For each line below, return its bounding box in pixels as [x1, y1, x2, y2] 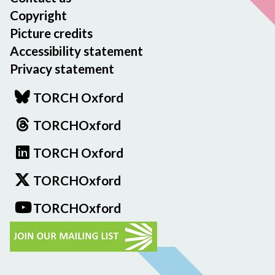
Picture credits [10, 25, 93, 41]
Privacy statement [10, 61, 114, 76]
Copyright [10, 7, 67, 23]
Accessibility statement [10, 43, 143, 58]
